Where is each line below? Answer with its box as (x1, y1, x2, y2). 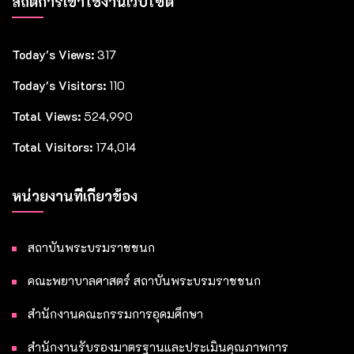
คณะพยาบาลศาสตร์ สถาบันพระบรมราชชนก (28, 272, 261, 288)
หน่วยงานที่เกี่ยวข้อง (12, 186, 137, 205)
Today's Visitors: (12, 77, 109, 93)
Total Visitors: (12, 138, 96, 155)
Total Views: (12, 107, 84, 124)
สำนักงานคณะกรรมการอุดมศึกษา (28, 305, 203, 322)
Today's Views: (12, 46, 97, 62)
